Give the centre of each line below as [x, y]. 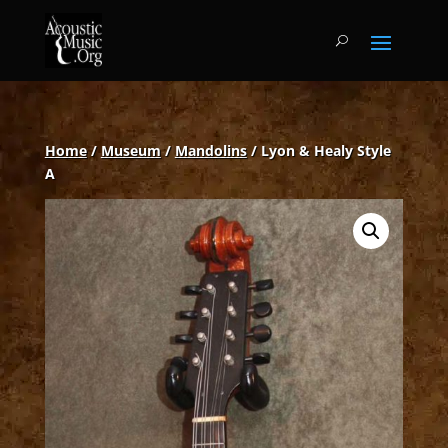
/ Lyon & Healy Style [318, 150]
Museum [130, 150]
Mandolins [210, 150]
